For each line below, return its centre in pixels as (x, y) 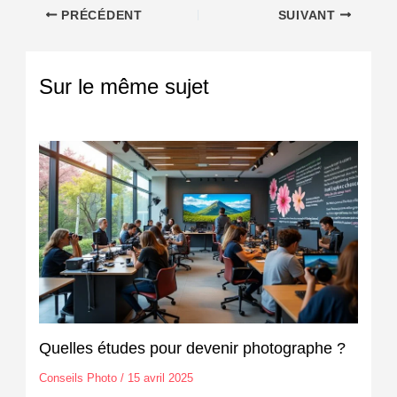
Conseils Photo (78, 378)
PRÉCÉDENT (100, 15)
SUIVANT (309, 15)
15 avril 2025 (160, 378)
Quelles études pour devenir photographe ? (192, 348)
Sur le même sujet (124, 86)
